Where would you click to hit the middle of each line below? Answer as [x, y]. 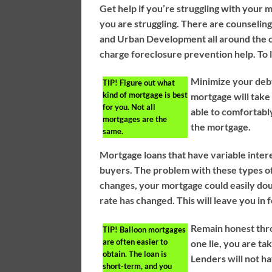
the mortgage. [221, 127]
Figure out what [147, 83]
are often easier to [135, 242]
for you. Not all [129, 107]
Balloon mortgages [152, 229]
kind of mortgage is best [145, 95]
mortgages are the [135, 119]
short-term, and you [138, 266]
